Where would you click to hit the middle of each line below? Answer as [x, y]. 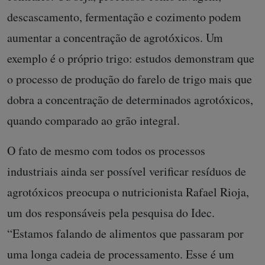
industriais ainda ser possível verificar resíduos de [127, 171]
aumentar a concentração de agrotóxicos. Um [115, 38]
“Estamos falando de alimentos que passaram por [125, 233]
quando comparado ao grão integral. [93, 120]
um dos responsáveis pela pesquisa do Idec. [111, 213]
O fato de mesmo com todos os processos [106, 151]
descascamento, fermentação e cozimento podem [124, 17]
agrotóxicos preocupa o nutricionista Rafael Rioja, [128, 192]
